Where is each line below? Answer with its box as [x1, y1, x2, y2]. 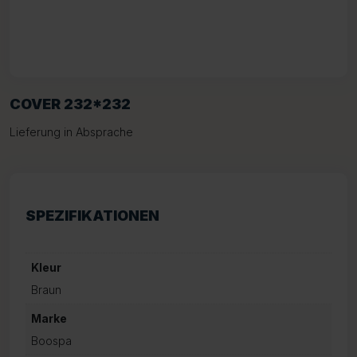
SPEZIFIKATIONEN [25, 207, 159, 224]
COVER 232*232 [10, 96, 131, 112]
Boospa [31, 334, 72, 347]
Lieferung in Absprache [10, 125, 133, 139]
